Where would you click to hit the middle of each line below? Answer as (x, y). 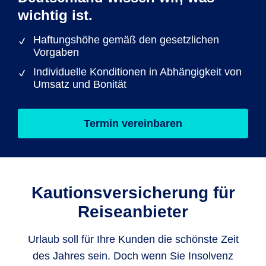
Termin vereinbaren (133, 123)
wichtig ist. (55, 15)
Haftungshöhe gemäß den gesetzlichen (126, 40)
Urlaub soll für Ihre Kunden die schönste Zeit (133, 239)
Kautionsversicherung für (133, 193)
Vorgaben (56, 52)
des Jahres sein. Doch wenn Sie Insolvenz (133, 256)
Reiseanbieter (133, 212)
